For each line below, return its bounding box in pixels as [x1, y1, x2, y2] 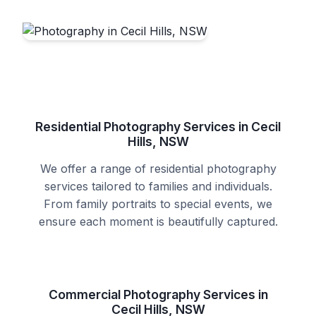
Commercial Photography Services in [48, 287, 268, 302]
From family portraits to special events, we [44, 197, 272, 211]
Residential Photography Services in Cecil [35, 119, 281, 134]
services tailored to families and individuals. [44, 179, 272, 193]
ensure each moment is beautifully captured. [38, 214, 278, 229]
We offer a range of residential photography [39, 162, 276, 176]
